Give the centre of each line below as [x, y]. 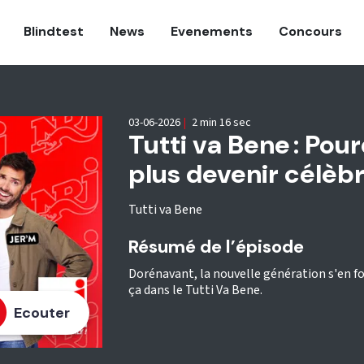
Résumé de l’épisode [216, 247]
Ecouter [41, 312]
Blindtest [54, 31]
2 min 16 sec [220, 123]
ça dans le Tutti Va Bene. [195, 290]
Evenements [212, 31]
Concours [310, 31]
